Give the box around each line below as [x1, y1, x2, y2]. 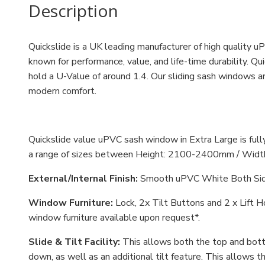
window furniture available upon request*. [28, 211, 200, 225]
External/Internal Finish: [28, 172, 138, 186]
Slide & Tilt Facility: [28, 235, 120, 249]
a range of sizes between [28, 148, 135, 161]
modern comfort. [28, 85, 99, 98]
